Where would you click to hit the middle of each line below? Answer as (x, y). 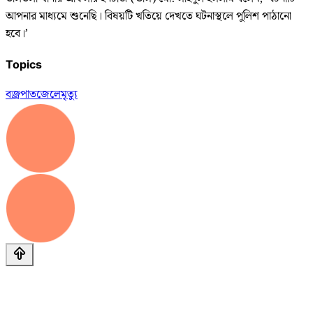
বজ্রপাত (21, 95)
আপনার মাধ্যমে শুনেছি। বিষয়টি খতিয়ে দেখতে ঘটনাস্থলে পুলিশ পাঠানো (148, 16)
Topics (24, 64)
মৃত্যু (69, 95)
